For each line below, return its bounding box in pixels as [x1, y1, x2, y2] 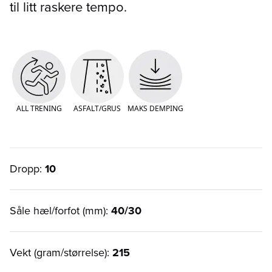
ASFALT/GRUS [73, 103, 121, 114]
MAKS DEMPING [127, 103, 183, 114]
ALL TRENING [16, 103, 62, 114]
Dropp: [10, 160, 45, 177]
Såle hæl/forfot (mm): [10, 202, 111, 219]
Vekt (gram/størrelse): [10, 244, 112, 260]
